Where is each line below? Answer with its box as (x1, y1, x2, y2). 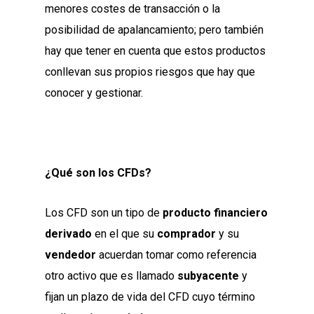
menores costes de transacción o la (45, 2, 220, 16)
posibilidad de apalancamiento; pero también (45, 23, 264, 37)
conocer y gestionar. (45, 86, 143, 100)
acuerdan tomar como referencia (96, 248, 257, 262)
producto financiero (163, 206, 268, 220)
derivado (45, 227, 92, 241)
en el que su (92, 227, 157, 241)
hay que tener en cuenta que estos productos (45, 44, 266, 58)
